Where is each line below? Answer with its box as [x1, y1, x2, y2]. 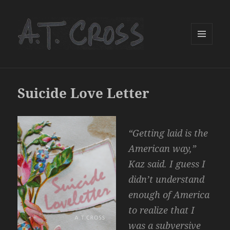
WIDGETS [191, 61, 220, 70]
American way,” [128, 142, 197, 155]
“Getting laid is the [128, 127, 208, 140]
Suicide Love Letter [17, 84, 150, 103]
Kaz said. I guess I [128, 158, 206, 170]
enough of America [128, 188, 210, 201]
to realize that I [128, 204, 195, 217]
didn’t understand [128, 173, 205, 186]
